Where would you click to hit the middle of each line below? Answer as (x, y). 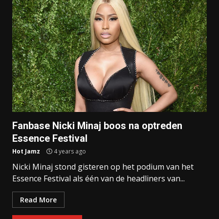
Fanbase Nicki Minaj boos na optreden (97, 126)
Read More (38, 200)
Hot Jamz (26, 152)
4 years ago (69, 152)
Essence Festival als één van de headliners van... (99, 179)
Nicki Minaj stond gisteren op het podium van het (103, 167)
